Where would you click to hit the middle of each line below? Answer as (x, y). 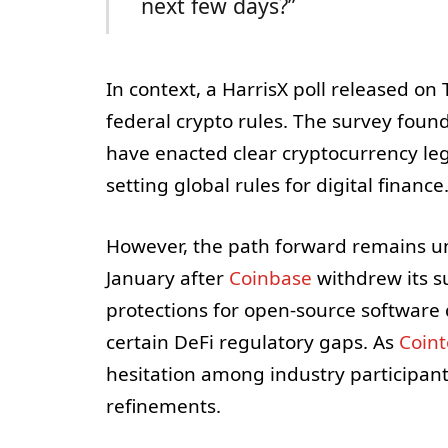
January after (167, 278)
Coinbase (270, 278)
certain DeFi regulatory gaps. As (252, 342)
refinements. (163, 406)
